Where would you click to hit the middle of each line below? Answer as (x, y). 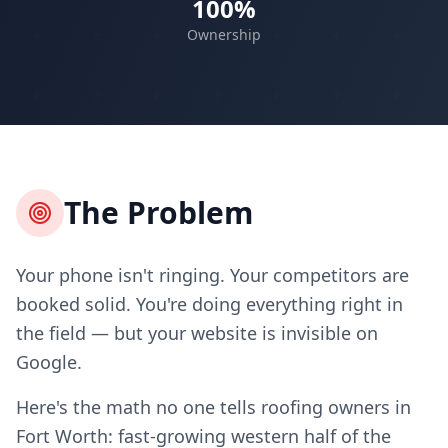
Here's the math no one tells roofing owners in (213, 407)
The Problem (158, 212)
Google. (49, 362)
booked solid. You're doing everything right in (209, 304)
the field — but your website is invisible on (197, 333)
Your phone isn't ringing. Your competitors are (212, 275)
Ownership (224, 34)
